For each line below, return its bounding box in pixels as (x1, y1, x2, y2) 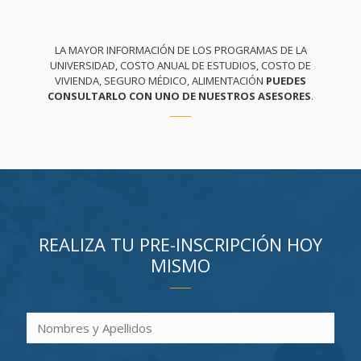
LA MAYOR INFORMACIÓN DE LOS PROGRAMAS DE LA (54, 42, 307, 57)
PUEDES (266, 73, 306, 88)
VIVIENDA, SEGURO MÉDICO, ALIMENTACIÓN (55, 73, 266, 88)
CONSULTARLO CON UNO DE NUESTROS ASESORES (48, 88, 311, 103)
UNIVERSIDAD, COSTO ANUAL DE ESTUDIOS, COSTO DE (50, 57, 311, 73)
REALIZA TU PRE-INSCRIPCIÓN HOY (39, 231, 322, 256)
